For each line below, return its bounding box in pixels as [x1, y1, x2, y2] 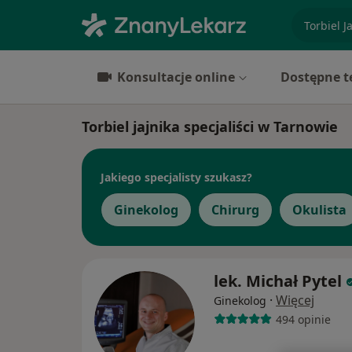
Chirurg [211, 201, 259, 218]
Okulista [292, 201, 346, 218]
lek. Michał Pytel [214, 270, 342, 291]
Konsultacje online [117, 68, 235, 86]
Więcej [276, 291, 314, 309]
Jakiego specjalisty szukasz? [101, 169, 252, 185]
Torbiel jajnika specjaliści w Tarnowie [82, 117, 338, 136]
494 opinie [275, 311, 331, 327]
